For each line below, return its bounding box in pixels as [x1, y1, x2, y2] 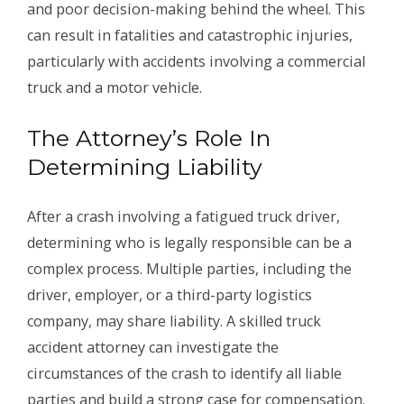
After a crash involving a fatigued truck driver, [27, 207, 340, 227]
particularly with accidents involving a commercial [27, 51, 365, 72]
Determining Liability [27, 153, 262, 181]
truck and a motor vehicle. [27, 78, 202, 98]
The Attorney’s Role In [27, 124, 271, 152]
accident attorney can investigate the [27, 337, 279, 358]
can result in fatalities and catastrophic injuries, [27, 25, 353, 46]
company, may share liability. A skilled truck [27, 311, 321, 332]
